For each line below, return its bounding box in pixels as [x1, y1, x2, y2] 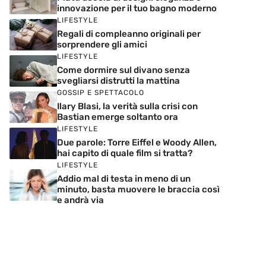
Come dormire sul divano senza [57, 65, 190, 75]
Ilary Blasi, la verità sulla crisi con [57, 101, 198, 112]
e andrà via [57, 195, 104, 205]
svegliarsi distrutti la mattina [57, 75, 180, 86]
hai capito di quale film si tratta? [57, 148, 192, 159]
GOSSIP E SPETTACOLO [57, 88, 144, 97]
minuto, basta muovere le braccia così [57, 184, 220, 195]
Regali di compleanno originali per [57, 28, 201, 39]
